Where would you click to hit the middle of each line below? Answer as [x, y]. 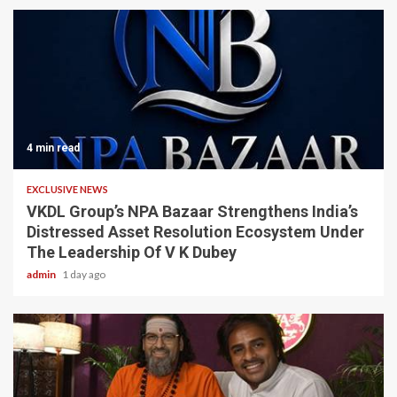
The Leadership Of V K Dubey [132, 252]
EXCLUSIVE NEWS [67, 189]
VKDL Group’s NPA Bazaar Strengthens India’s [192, 211]
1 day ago [84, 274]
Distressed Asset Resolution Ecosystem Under [195, 231]
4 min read [53, 148]
